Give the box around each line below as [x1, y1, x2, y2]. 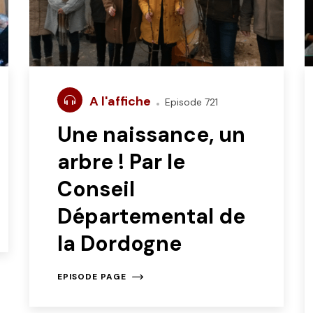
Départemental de [57, 203, 246, 231]
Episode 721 [162, 96, 219, 109]
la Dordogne [57, 230, 182, 258]
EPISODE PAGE [57, 271, 127, 283]
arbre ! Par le [57, 148, 186, 176]
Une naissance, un [57, 121, 246, 149]
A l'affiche [89, 93, 154, 110]
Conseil [57, 175, 136, 203]
